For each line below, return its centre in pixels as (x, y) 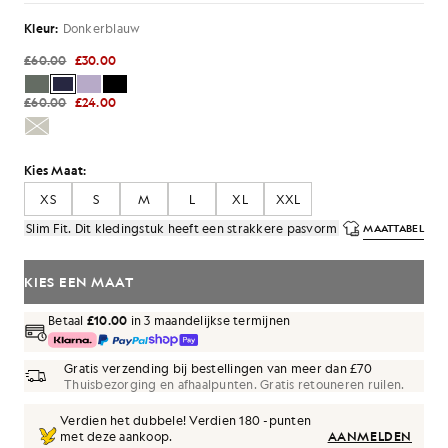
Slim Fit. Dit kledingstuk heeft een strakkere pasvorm (182, 228)
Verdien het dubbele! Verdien (150, 420)
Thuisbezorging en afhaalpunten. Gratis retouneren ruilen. (234, 384)
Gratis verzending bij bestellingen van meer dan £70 (218, 368)
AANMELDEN (369, 436)
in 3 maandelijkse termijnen (209, 320)
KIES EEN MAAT (79, 281)
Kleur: (41, 28)
